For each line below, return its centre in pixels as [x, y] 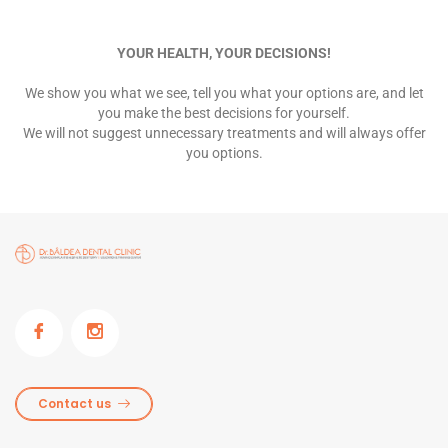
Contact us [74, 404]
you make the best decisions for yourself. [224, 112]
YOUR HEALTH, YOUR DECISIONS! [224, 52]
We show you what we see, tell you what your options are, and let [224, 92]
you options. [224, 152]
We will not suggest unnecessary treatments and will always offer [224, 132]
